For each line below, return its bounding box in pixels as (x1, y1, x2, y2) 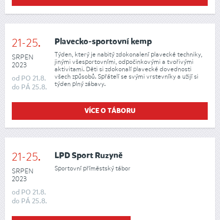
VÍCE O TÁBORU (84, 108, 136, 115)
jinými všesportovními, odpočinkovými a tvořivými (55, 57, 193, 66)
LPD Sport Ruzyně (55, 151, 123, 160)
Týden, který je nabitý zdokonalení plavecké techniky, (55, 50, 202, 59)
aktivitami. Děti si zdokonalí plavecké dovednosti (55, 65, 192, 74)
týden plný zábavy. (55, 80, 106, 88)
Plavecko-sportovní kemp (55, 37, 152, 46)
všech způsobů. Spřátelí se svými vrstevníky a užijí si (55, 72, 198, 81)
